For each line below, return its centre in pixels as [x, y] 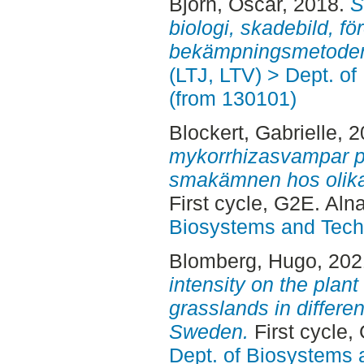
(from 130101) [232, 99]
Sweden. [208, 331]
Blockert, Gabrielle [253, 133]
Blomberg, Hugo [243, 260]
